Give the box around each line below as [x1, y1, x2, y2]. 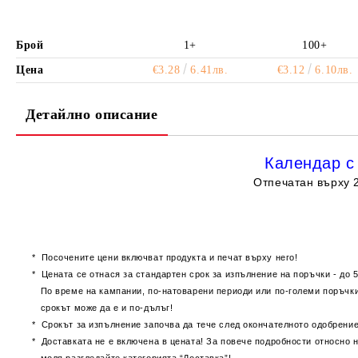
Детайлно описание [26, 106, 158, 122]
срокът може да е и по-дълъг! [32, 303, 173, 312]
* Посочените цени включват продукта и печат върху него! [32, 253, 298, 262]
